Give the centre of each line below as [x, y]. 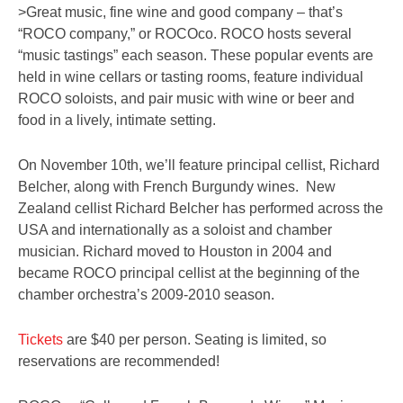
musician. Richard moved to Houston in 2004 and [175, 251]
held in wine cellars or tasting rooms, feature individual [191, 77]
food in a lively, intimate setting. [117, 120]
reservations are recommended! [119, 361]
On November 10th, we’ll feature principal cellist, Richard [199, 165]
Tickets [40, 340]
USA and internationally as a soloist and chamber [175, 230]
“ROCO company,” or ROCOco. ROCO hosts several [185, 34]
